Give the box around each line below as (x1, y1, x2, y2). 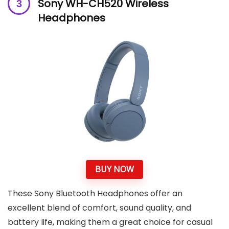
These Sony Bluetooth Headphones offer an (8, 188, 182, 200)
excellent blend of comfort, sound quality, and (8, 202, 191, 214)
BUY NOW (95, 163, 134, 175)
